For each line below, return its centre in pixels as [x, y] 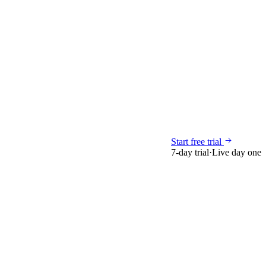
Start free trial [197, 142]
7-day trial [190, 153]
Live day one [237, 153]
